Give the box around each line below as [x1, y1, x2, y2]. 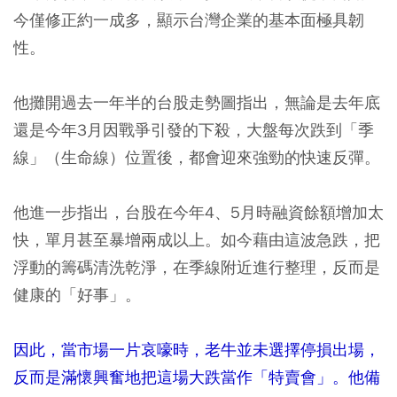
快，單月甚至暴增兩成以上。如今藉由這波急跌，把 [13, 229, 380, 250]
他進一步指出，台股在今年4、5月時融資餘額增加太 [13, 201, 384, 222]
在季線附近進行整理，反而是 [173, 256, 380, 277]
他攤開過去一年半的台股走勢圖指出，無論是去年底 [13, 91, 380, 113]
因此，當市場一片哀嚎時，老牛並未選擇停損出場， [13, 339, 380, 360]
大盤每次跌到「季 [246, 119, 374, 140]
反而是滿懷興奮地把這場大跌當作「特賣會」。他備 [13, 366, 380, 387]
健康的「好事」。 [13, 284, 141, 305]
